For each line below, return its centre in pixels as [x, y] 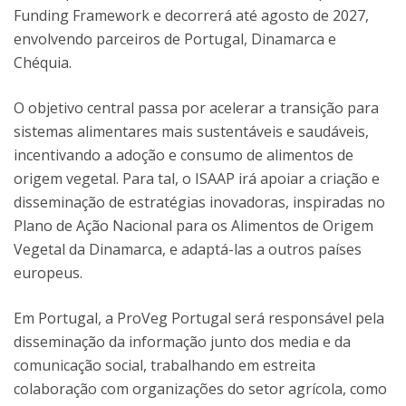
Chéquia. [43, 63]
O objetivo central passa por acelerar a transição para [196, 108]
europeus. [48, 273]
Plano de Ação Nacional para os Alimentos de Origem [193, 226]
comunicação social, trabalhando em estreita [164, 365]
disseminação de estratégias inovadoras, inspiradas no [199, 202]
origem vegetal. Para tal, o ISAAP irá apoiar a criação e [197, 179]
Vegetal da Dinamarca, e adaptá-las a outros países [188, 249]
